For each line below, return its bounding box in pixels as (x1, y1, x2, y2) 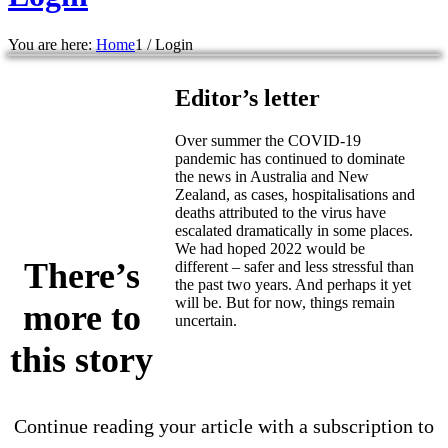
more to (22, 297, 141, 338)
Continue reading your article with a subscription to (14, 414, 434, 437)
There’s (23, 255, 140, 296)
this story (10, 339, 154, 380)
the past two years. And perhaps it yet (175, 275, 412, 293)
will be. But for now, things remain (175, 293, 396, 311)
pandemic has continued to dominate (175, 149, 406, 167)
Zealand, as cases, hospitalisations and (175, 185, 416, 203)
